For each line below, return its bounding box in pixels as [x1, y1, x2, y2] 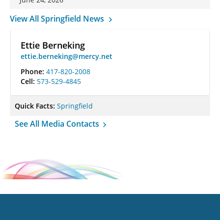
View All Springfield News [10, 13, 106, 25]
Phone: [21, 67, 46, 77]
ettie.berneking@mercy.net [21, 52, 112, 61]
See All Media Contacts [15, 118, 101, 130]
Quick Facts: [15, 101, 57, 111]
